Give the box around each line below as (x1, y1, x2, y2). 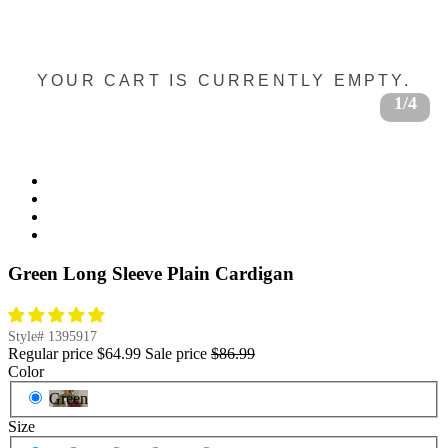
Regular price (8, 344, 93, 362)
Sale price (145, 344, 207, 362)
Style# (8, 328, 48, 344)
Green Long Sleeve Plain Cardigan (8, 263, 294, 285)
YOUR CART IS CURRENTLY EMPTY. (37, 71, 411, 89)
